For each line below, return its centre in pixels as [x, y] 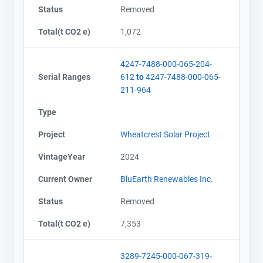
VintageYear [62, 156]
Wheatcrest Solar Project [165, 134]
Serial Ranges [64, 77]
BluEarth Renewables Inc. [167, 179]
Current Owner [65, 179]
